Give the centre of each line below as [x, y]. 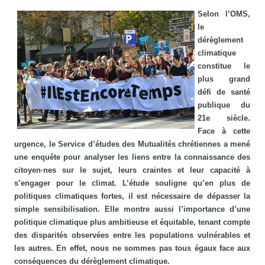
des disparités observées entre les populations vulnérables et [132, 235]
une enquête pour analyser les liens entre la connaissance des [132, 157]
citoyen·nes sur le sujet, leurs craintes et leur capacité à [132, 170]
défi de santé [224, 92]
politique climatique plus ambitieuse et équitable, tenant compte [132, 222]
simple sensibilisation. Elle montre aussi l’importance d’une [132, 209]
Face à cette [224, 131]
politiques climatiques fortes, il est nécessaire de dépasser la [132, 196]
